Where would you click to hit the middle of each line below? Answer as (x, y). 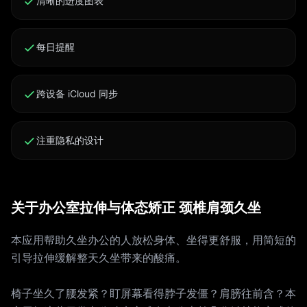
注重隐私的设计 (70, 140)
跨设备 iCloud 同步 (77, 94)
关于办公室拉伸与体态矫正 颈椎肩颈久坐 (136, 208)
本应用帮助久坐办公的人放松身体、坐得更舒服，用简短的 (153, 240)
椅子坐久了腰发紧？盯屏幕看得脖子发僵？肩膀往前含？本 (153, 293)
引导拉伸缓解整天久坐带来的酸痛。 (99, 258)
